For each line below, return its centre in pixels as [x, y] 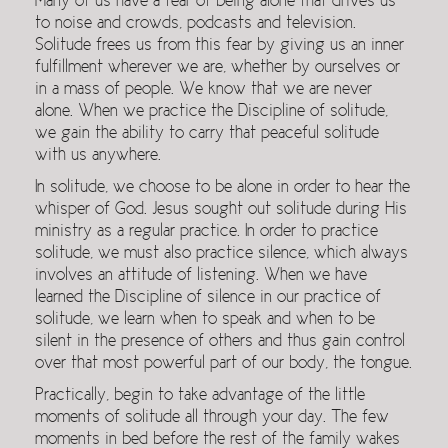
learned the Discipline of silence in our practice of [208, 298]
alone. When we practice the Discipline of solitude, [211, 112]
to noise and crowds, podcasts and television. [195, 24]
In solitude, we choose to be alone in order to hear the [222, 188]
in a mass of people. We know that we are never [203, 90]
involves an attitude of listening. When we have [201, 276]
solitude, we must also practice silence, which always [221, 254]
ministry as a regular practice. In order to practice [206, 232]
